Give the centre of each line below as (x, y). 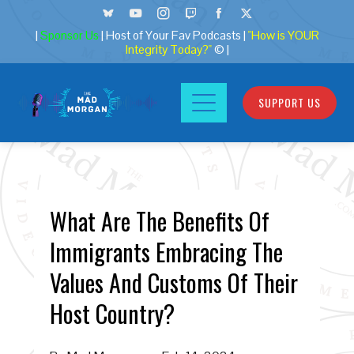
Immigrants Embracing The (166, 252)
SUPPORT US (289, 102)
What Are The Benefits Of (159, 221)
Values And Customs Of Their (173, 282)
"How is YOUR (283, 36)
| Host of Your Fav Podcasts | (174, 36)
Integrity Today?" (168, 50)
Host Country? (112, 313)
